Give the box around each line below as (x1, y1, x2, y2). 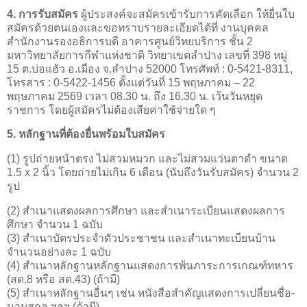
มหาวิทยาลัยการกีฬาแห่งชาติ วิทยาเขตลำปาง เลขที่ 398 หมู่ (7, 49, 287, 61)
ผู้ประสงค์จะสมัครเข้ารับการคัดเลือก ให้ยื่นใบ (78, 8, 295, 20)
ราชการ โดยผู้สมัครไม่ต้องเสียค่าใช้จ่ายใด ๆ (7, 103, 216, 116)
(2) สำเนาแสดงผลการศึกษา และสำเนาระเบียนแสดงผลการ (7, 205, 285, 217)
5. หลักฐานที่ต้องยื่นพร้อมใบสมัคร (7, 128, 165, 140)
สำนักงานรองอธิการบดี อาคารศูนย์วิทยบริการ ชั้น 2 (7, 35, 253, 47)
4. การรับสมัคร (7, 8, 78, 20)
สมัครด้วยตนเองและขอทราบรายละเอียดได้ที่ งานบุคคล (7, 21, 269, 34)
